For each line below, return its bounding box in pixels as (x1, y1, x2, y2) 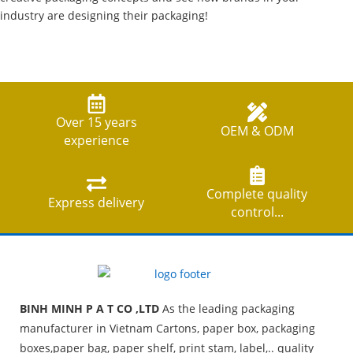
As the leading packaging (159, 300, 295, 316)
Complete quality (206, 184, 307, 203)
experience (63, 131, 129, 149)
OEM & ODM (220, 122, 294, 140)
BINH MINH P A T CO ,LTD (20, 300, 159, 316)
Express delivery (48, 194, 144, 212)
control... (230, 203, 284, 221)
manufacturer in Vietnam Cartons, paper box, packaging (20, 320, 315, 336)
